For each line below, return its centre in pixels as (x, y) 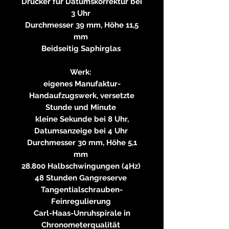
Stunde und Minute (82, 107)
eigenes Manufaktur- (82, 84)
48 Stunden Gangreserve (82, 178)
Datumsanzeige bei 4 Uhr (82, 131)
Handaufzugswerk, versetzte (82, 95)
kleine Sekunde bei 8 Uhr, (82, 119)
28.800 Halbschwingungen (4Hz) (82, 166)
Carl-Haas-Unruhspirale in (82, 213)
